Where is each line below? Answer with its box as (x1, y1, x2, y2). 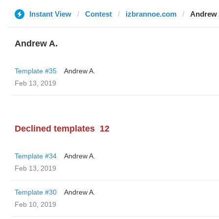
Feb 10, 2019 (15, 200, 56, 208)
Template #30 (15, 188, 57, 196)
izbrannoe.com (126, 10, 176, 18)
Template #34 (15, 152, 57, 160)
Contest (85, 10, 112, 18)
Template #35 (15, 67, 57, 75)
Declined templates (15, 124, 95, 133)
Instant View (29, 10, 71, 18)
